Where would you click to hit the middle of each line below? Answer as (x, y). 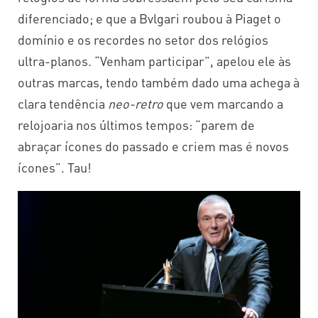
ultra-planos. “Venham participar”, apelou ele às (154, 60)
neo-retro (136, 103)
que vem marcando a (223, 103)
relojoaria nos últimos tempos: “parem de (136, 124)
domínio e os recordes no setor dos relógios (143, 39)
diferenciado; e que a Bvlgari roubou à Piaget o (149, 18)
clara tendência (63, 103)
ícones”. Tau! (55, 167)
